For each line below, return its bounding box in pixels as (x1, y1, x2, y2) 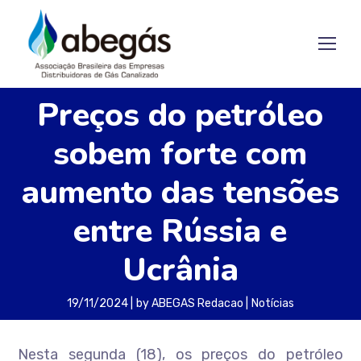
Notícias (251, 297, 294, 310)
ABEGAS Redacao (151, 297, 243, 310)
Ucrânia (122, 248, 239, 292)
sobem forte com (53, 132, 307, 176)
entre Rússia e (73, 210, 287, 253)
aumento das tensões (21, 171, 339, 214)
